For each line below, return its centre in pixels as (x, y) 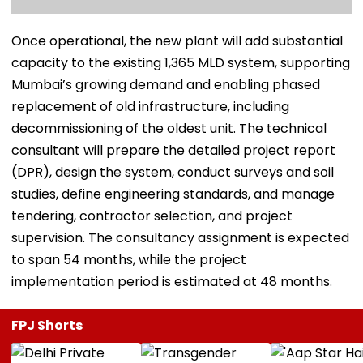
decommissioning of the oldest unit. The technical (169, 128)
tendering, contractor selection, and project (152, 216)
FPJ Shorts (47, 325)
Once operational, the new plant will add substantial (177, 41)
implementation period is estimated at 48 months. (172, 281)
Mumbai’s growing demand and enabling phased (166, 84)
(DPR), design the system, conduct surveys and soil (173, 172)
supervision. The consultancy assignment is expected (180, 237)
